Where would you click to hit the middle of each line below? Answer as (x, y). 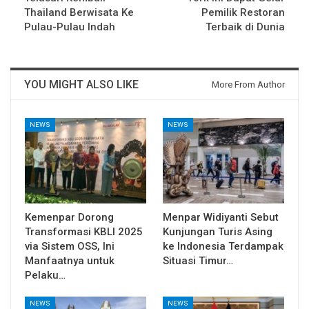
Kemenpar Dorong (69, 217)
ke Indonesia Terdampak (223, 246)
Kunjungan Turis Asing (218, 231)
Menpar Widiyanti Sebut (221, 217)
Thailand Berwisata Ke (79, 13)
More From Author (248, 85)
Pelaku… (45, 275)
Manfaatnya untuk (70, 260)
